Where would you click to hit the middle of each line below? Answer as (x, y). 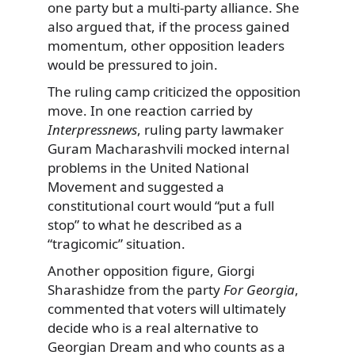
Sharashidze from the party (136, 289)
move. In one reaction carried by (150, 110)
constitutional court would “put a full (161, 205)
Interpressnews (92, 129)
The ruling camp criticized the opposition (174, 91)
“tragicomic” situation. (116, 243)
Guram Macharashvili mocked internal (168, 148)
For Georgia (259, 289)
